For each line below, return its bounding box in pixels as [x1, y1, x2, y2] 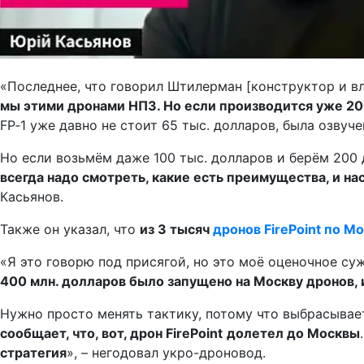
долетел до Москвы [227, 325, 360, 342]
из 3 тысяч [140, 221, 213, 238]
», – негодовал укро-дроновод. [67, 344, 266, 362]
